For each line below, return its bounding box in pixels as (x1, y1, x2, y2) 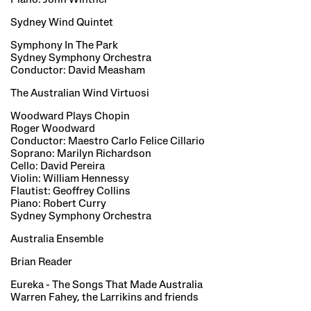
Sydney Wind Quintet (10, 17, 113, 28)
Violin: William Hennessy (10, 173, 129, 185)
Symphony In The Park (10, 40, 118, 51)
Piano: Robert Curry (10, 198, 106, 210)
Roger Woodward (10, 123, 95, 135)
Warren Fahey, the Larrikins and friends (10, 292, 199, 303)
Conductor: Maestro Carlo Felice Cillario (10, 135, 205, 147)
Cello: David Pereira (10, 160, 105, 172)
